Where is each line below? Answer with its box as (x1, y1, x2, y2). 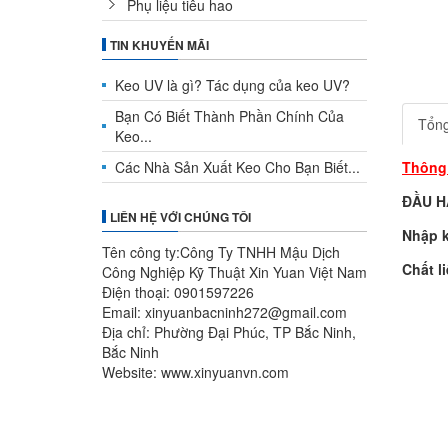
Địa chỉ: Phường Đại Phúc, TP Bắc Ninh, (102, 322, 356, 342)
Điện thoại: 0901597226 (102, 282, 254, 302)
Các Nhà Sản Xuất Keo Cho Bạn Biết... (115, 157, 360, 177)
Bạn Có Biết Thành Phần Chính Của (115, 106, 344, 126)
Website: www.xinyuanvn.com (102, 362, 289, 382)
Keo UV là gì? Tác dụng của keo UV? (115, 75, 350, 95)
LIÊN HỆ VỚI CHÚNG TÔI (110, 208, 251, 226)
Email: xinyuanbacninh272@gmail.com (102, 302, 347, 322)
